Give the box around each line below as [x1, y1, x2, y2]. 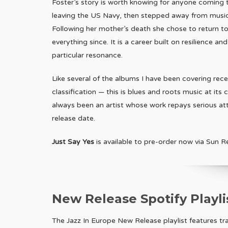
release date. [52, 114, 95, 123]
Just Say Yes [52, 137, 94, 147]
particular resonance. [52, 51, 123, 60]
